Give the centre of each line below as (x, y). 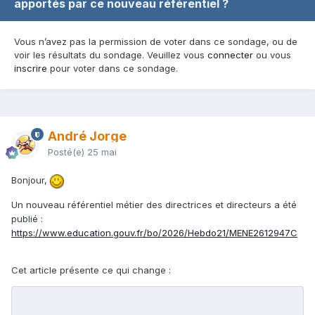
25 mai (102, 152)
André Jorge (87, 136)
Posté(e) (67, 152)
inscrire (31, 69)
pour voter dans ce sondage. (112, 69)
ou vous (272, 55)
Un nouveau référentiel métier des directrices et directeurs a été (154, 204)
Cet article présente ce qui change (90, 270)
